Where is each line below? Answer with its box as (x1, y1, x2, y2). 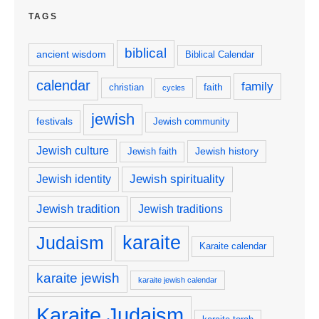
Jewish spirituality (130, 172, 225, 186)
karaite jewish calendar (138, 275, 217, 284)
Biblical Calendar (185, 49, 254, 60)
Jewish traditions (138, 202, 223, 215)
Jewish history (195, 145, 258, 157)
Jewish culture (36, 144, 109, 157)
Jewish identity (36, 172, 111, 185)
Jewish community (153, 116, 230, 127)
